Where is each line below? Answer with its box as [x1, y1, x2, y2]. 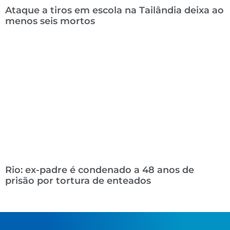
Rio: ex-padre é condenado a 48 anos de [5, 164, 194, 176]
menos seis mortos [5, 15, 95, 27]
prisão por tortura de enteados [5, 175, 151, 187]
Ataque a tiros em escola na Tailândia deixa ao [5, 5, 224, 16]
